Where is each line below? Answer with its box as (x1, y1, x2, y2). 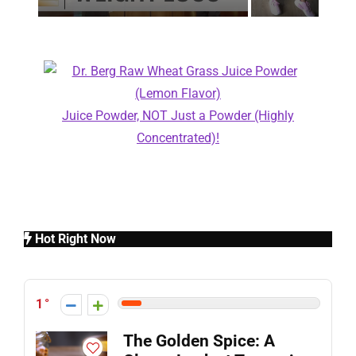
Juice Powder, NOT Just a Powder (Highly (62, 108, 294, 123)
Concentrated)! (137, 130, 219, 145)
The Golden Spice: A (123, 331, 275, 350)
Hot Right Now (32, 230, 116, 246)
